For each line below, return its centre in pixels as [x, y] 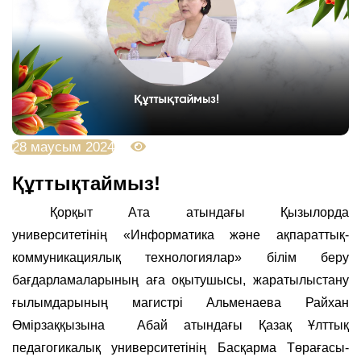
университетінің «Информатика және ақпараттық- [180, 234]
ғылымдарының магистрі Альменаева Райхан [180, 302]
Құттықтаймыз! [86, 183]
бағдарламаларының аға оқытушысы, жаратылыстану [180, 280]
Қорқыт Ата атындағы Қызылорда [199, 212]
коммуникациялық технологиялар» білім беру [180, 257]
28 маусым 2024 [63, 147]
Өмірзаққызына [58, 325]
